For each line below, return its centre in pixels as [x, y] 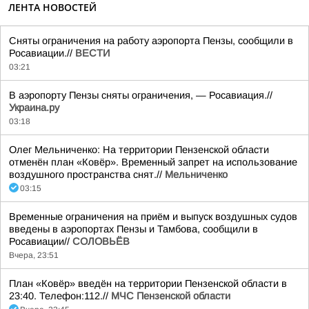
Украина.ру [34, 107]
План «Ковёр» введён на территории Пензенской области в [148, 283]
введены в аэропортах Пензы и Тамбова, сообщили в [133, 229]
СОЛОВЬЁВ [101, 241]
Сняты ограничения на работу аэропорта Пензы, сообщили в [151, 40]
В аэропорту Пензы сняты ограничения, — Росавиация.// [141, 95]
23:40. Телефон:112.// [60, 296]
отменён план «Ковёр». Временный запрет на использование [153, 162]
